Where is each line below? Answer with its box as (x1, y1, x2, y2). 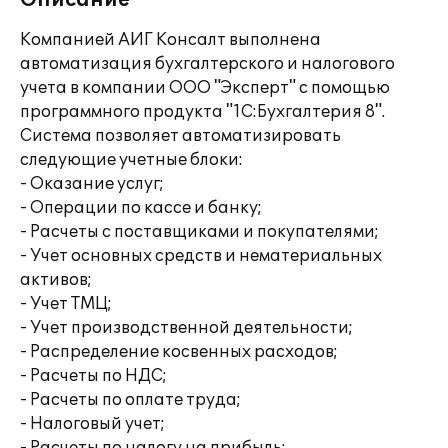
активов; (20, 270, 92, 290)
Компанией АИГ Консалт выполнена (20, 30, 321, 50)
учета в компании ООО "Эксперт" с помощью (20, 78, 390, 98)
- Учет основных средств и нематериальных (20, 246, 382, 266)
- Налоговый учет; (20, 414, 165, 434)
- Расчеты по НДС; (20, 366, 167, 386)
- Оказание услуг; (20, 174, 164, 194)
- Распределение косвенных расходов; (20, 342, 338, 362)
